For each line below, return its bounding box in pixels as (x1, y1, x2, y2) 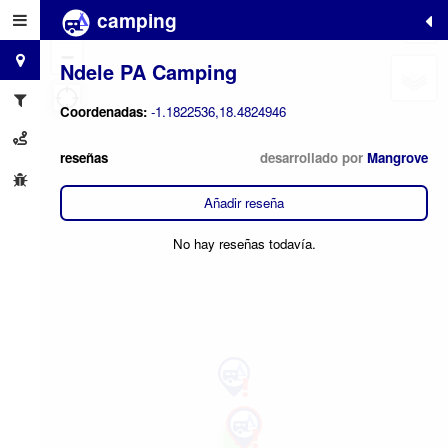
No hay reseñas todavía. (172, 234, 316, 254)
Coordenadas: (60, 102, 151, 122)
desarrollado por (260, 147, 367, 167)
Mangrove (367, 147, 428, 167)
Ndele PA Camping (60, 56, 237, 86)
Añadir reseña (204, 193, 284, 213)
